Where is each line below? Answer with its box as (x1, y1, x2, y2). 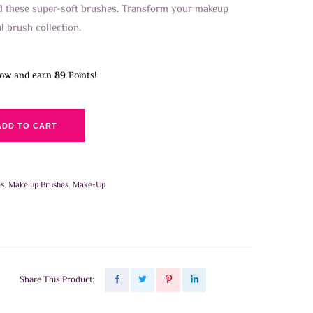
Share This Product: (20, 272, 95, 287)
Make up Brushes (8, 179, 68, 193)
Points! (66, 68, 96, 84)
